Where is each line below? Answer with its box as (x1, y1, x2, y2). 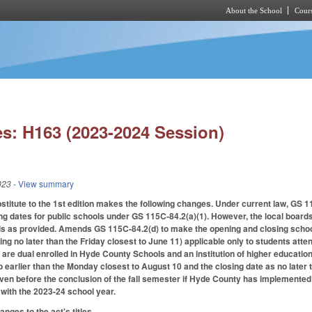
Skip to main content (106, 23, 182, 35)
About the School (226, 6, 282, 15)
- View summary (11, 178, 75, 190)
